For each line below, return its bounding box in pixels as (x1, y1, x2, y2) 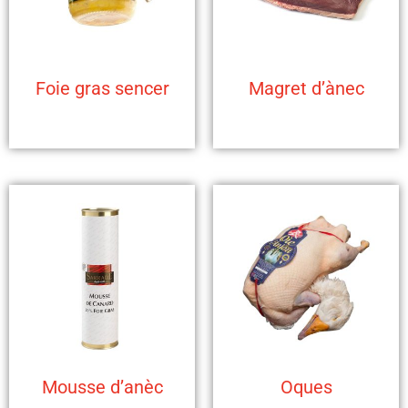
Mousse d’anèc (41, 376, 163, 398)
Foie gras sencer (35, 77, 169, 99)
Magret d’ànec (248, 77, 364, 99)
